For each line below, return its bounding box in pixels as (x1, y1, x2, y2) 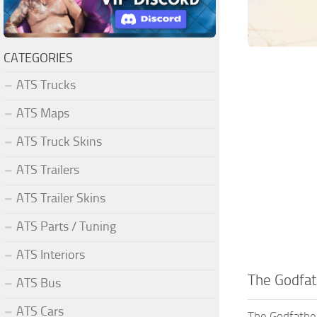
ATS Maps (16, 105, 69, 121)
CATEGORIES (4, 50, 73, 66)
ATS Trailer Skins (16, 190, 105, 206)
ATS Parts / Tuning (16, 218, 116, 234)
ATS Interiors (16, 246, 85, 263)
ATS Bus (16, 275, 61, 291)
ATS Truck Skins (16, 133, 102, 149)
